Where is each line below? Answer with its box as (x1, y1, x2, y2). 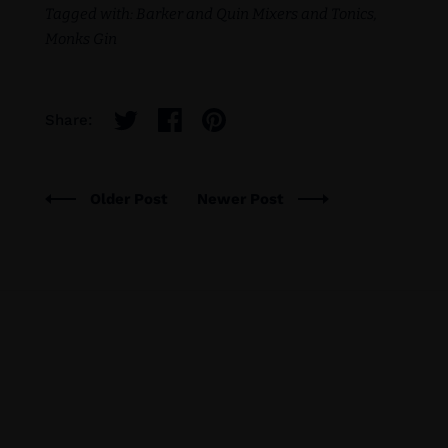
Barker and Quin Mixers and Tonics (135, 5, 374, 24)
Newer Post (196, 190, 288, 209)
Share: (44, 110, 92, 129)
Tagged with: (44, 5, 133, 24)
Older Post (89, 190, 172, 209)
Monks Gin (44, 30, 117, 49)
